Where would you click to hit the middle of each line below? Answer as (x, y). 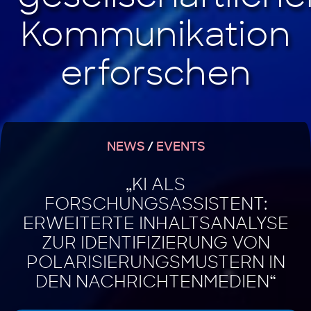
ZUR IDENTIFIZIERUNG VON (155, 244)
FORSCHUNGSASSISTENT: (155, 205)
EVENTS (180, 147)
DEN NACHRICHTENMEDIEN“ (155, 283)
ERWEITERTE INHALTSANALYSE (155, 224)
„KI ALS (155, 185)
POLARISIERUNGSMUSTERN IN (155, 263)
